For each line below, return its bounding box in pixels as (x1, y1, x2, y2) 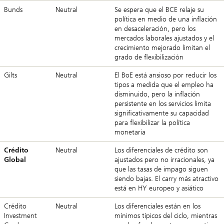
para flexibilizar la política (114, 118, 190, 127)
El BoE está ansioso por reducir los (114, 70, 216, 79)
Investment (4, 211, 37, 220)
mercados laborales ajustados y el (114, 33, 214, 42)
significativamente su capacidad (114, 108, 209, 117)
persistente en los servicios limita (114, 99, 211, 108)
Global (4, 155, 26, 164)
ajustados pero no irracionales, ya (114, 155, 214, 164)
